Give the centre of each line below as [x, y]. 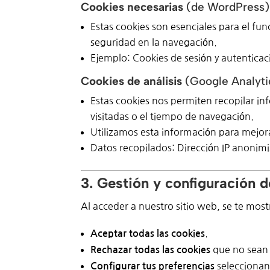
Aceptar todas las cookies [148, 233]
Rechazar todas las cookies [151, 250]
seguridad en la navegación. [154, 42]
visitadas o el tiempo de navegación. [172, 116]
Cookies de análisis [132, 81]
